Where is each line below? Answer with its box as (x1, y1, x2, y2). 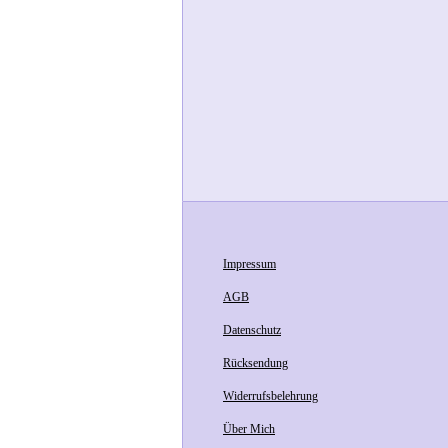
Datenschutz (223, 322, 281, 337)
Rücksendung (223, 355, 288, 370)
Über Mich (223, 421, 275, 436)
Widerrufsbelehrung (223, 388, 318, 403)
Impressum (223, 256, 276, 271)
